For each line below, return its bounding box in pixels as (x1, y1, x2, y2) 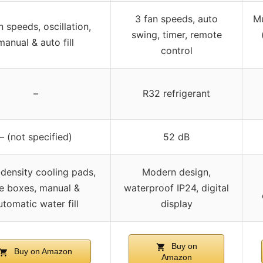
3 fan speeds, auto (135, 13, 218, 25)
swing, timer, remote (131, 29, 222, 41)
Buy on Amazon (11, 247, 72, 257)
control (160, 45, 193, 57)
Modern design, (142, 166, 211, 178)
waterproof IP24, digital (124, 182, 229, 194)
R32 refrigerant (143, 87, 210, 100)
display (160, 198, 193, 210)
